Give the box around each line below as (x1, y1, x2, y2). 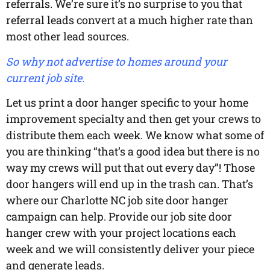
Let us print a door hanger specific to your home (6, 95, 248, 110)
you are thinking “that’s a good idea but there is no (6, 144, 260, 159)
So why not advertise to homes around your (6, 54, 227, 69)
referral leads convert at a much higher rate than (6, 13, 253, 28)
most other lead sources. (6, 29, 129, 44)
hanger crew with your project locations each (6, 225, 236, 240)
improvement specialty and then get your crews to (6, 111, 261, 127)
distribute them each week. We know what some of (6, 128, 264, 143)
